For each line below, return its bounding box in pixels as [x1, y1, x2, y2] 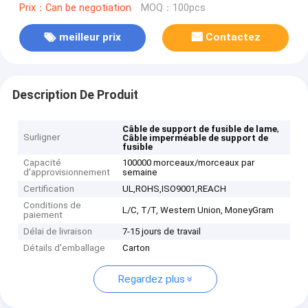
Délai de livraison [23, 226, 93, 237]
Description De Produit [12, 87, 138, 102]
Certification [23, 184, 75, 195]
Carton [122, 243, 151, 254]
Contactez [206, 31, 261, 44]
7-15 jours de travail [122, 226, 201, 237]
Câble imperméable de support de [122, 133, 269, 144]
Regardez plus [117, 273, 185, 286]
